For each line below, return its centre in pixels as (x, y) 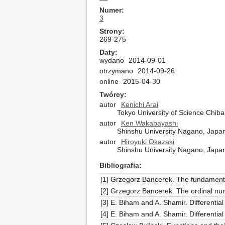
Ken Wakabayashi (149, 123)
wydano (112, 60)
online (109, 81)
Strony (111, 31)
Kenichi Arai (140, 104)
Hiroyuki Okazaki (148, 142)
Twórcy (112, 94)
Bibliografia (119, 165)
